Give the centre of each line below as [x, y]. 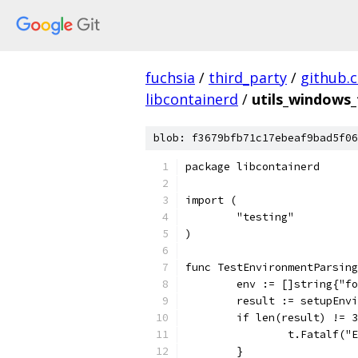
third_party [248, 78]
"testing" [265, 217]
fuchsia [170, 78]
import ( [211, 200]
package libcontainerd [253, 167]
